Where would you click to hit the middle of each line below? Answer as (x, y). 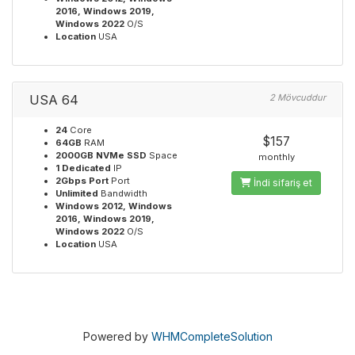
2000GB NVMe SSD (101, 155)
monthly (276, 157)
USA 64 (54, 100)
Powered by (117, 336)
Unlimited (77, 193)
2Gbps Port (82, 181)
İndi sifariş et (282, 183)
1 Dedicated (83, 168)
